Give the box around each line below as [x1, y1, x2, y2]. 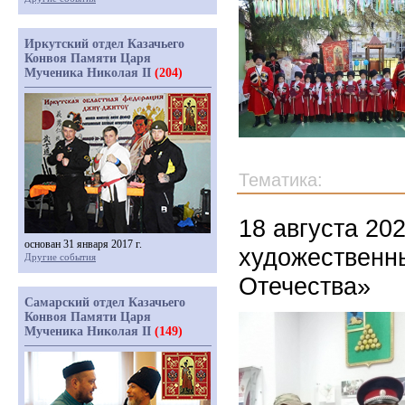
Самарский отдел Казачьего [24, 296, 185, 309]
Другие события [24, 251, 96, 262]
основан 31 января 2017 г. [24, 238, 142, 250]
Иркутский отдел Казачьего [24, 37, 184, 51]
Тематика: [239, 170, 323, 190]
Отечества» [239, 272, 371, 300]
